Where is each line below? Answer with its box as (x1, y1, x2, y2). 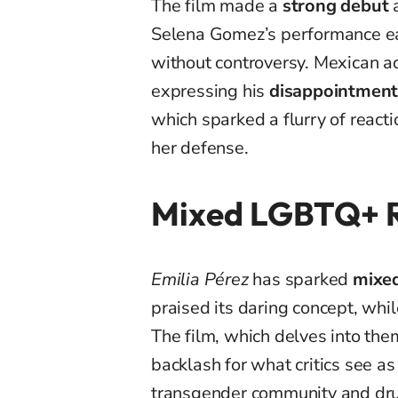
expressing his (151, 79, 270, 104)
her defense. (151, 136, 249, 161)
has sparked (248, 267, 354, 292)
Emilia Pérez (151, 267, 249, 292)
